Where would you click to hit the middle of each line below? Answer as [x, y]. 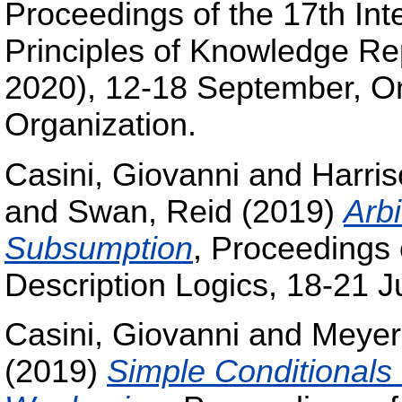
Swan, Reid [150, 211]
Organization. [100, 124]
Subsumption [99, 248]
